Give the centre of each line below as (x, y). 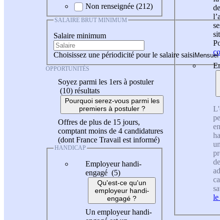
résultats (87, 91)
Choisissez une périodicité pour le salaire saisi (124, 55)
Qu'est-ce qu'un (122, 182)
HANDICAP (70, 148)
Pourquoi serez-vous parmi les (112, 101)
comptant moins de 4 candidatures (110, 131)
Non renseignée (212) (119, 6)
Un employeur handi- (119, 212)
